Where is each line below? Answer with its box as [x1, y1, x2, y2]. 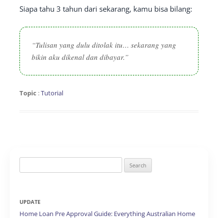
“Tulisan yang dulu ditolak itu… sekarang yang [32, 40, 176, 50]
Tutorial [41, 89, 63, 98]
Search [19, 158, 41, 167]
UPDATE [19, 198, 40, 206]
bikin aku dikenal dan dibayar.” [32, 52, 128, 62]
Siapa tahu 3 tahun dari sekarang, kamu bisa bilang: [19, 4, 192, 14]
